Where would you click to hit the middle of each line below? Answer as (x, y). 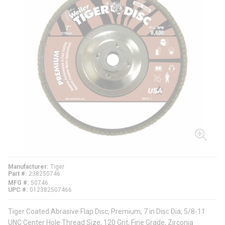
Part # (17, 174)
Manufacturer (27, 167)
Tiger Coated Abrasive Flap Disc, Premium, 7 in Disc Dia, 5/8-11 (107, 212)
